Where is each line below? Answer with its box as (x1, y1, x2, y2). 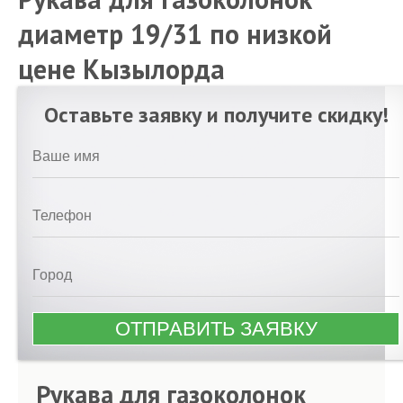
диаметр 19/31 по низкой (18, 16, 332, 51)
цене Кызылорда (18, 51, 225, 86)
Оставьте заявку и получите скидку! (43, 101, 389, 129)
